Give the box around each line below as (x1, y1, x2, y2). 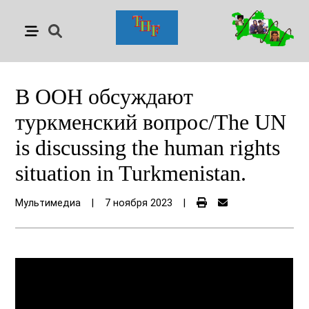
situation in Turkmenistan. (15, 161, 247, 186)
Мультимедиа (15, 197, 81, 209)
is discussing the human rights (15, 135, 281, 160)
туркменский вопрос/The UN (15, 110, 287, 134)
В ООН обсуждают (15, 84, 194, 109)
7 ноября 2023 (105, 197, 173, 209)
